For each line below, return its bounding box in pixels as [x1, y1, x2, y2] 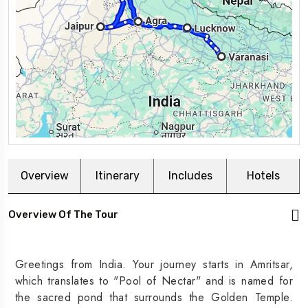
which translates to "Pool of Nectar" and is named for [15, 273, 293, 289]
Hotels [246, 169, 280, 183]
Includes [168, 169, 212, 183]
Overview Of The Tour [8, 208, 118, 221]
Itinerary [95, 169, 140, 183]
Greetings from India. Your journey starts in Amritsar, [15, 256, 293, 273]
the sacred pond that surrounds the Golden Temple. [15, 289, 293, 306]
